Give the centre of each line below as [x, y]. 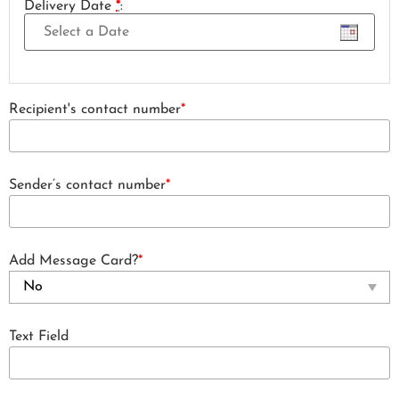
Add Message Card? [73, 261]
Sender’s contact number [87, 186]
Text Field [39, 337]
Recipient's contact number [95, 110]
